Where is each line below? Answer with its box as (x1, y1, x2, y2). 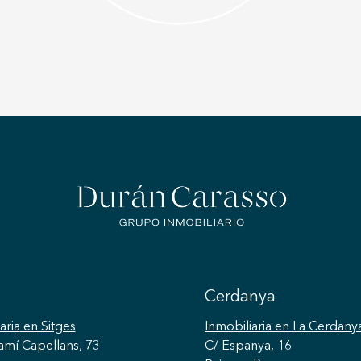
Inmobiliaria (205, 321, 272, 334)
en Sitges (19, 321, 76, 334)
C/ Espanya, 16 (205, 340, 292, 353)
